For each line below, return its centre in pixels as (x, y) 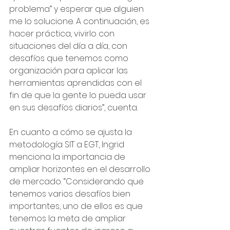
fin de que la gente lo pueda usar (79, 95)
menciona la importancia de (68, 157)
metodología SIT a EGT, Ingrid (68, 145)
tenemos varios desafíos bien (71, 194)
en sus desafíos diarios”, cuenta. (73, 108)
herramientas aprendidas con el (76, 83)
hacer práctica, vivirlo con (63, 34)
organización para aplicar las (70, 71)
